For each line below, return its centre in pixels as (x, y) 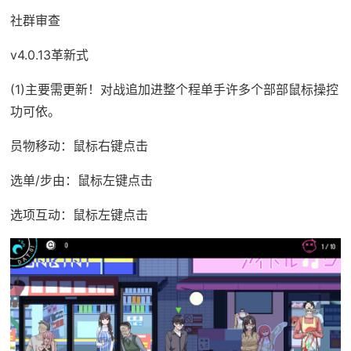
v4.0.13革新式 (49, 55)
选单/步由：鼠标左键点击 (81, 181)
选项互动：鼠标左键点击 (79, 215)
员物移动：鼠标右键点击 (79, 146)
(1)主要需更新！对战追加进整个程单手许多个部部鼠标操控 (174, 90)
